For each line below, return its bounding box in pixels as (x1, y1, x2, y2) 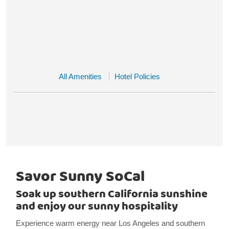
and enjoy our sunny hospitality (15, 198, 178, 215)
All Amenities (59, 72, 102, 81)
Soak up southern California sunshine (15, 186, 208, 203)
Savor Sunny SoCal (15, 165, 145, 189)
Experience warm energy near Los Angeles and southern (15, 219, 205, 227)
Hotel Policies (114, 72, 160, 81)
